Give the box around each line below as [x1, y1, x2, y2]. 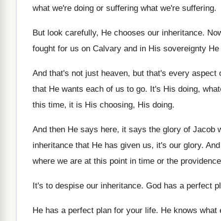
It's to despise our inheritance [33, 181, 141, 190]
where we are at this [33, 156, 107, 166]
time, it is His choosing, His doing [48, 100, 172, 110]
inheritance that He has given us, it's [33, 141, 167, 150]
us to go [115, 84, 145, 94]
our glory [169, 141, 201, 150]
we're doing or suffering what [50, 3, 160, 13]
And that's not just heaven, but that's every [33, 69, 189, 78]
